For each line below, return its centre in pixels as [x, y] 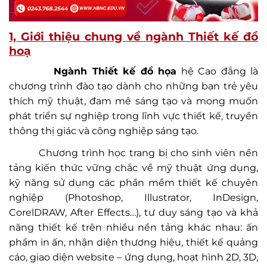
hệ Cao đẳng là [217, 71]
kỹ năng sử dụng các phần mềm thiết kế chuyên [133, 183]
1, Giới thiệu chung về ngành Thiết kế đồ [133, 37]
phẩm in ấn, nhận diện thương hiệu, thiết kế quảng [133, 243]
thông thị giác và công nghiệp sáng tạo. [104, 131]
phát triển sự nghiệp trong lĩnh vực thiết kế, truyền [133, 116]
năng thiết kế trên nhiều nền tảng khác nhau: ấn [133, 228]
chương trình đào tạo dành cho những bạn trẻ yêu [133, 86]
